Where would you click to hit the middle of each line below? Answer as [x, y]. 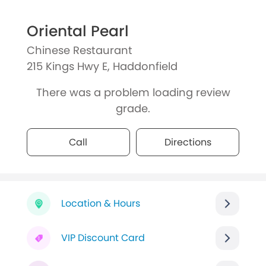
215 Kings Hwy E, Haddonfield [102, 66]
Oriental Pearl [77, 31]
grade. [133, 109]
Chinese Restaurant [79, 50]
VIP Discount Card [103, 238]
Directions [188, 142]
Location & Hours [100, 204]
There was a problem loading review [133, 93]
